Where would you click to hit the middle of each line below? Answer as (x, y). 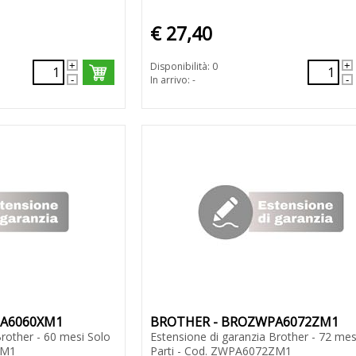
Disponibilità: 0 (184, 67)
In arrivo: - (172, 80)
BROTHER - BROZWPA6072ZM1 (244, 322)
